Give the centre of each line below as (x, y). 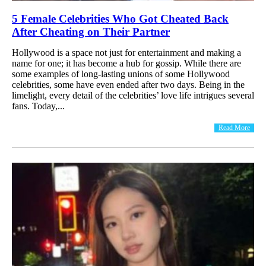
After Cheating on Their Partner (91, 31)
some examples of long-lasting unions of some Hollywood (121, 74)
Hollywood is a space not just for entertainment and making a (126, 52)
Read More (234, 127)
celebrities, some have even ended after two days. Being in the (128, 84)
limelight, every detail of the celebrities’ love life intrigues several (133, 95)
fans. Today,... (38, 106)
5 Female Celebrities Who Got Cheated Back (120, 18)
